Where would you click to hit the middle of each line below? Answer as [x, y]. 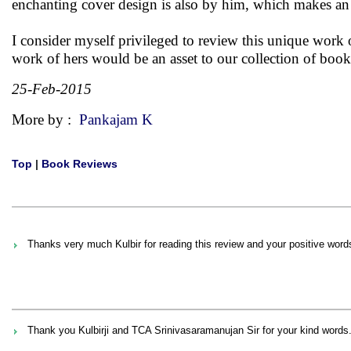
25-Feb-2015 [52, 89]
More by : [45, 119]
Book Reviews [80, 164]
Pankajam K [116, 119]
